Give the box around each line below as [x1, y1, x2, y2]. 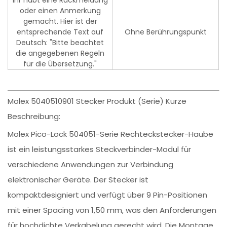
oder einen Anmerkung [19, 6, 101, 16]
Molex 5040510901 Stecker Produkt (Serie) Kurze [8, 96, 187, 107]
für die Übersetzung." [23, 59, 97, 69]
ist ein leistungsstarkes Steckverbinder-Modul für [8, 144, 192, 155]
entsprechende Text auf [17, 27, 104, 37]
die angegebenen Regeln [16, 48, 105, 59]
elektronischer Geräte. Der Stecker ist [8, 174, 149, 185]
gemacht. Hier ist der [23, 16, 97, 27]
